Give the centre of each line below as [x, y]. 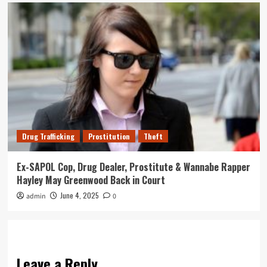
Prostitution [109, 136]
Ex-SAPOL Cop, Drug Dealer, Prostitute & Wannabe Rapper [133, 167]
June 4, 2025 [79, 195]
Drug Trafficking [48, 136]
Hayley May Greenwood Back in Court [91, 180]
